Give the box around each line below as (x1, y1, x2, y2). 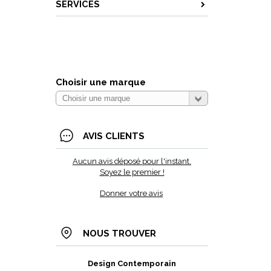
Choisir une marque (56, 77, 146, 88)
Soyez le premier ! (99, 168, 165, 177)
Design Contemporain (88, 259, 176, 268)
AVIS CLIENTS (83, 131, 145, 142)
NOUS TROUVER (83, 228, 156, 239)
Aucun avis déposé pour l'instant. (73, 157, 191, 166)
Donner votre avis (100, 189, 163, 198)
